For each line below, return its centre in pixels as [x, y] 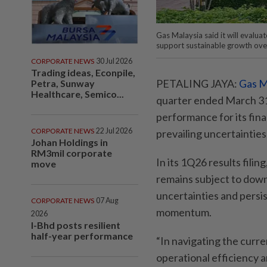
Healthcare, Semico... [77, 94]
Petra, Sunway [63, 83]
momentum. [184, 212]
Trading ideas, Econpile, [83, 72]
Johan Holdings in [69, 142]
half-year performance [82, 235]
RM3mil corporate [72, 153]
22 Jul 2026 [114, 131]
